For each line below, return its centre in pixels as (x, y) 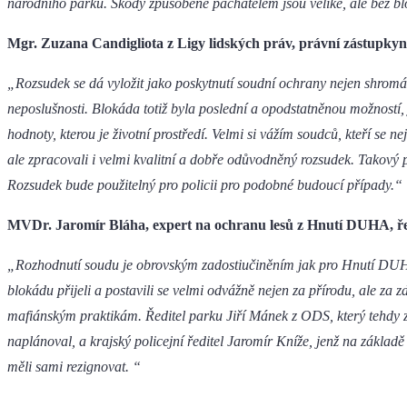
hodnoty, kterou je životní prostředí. (108, 134)
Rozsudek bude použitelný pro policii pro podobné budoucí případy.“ (205, 185)
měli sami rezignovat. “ (74, 367)
